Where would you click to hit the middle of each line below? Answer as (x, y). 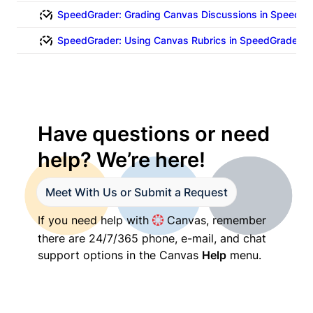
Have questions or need (154, 134)
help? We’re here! (122, 160)
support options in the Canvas (120, 255)
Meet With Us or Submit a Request (137, 192)
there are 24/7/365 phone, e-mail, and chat (152, 238)
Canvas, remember (215, 220)
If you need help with (95, 220)
